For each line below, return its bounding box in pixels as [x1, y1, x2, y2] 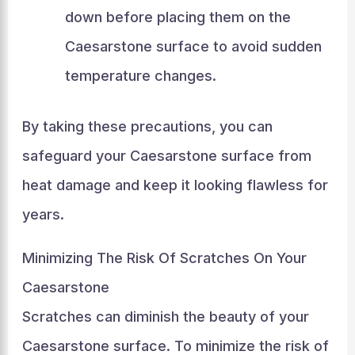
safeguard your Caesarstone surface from [21, 147, 311, 164]
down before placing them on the [64, 8, 291, 25]
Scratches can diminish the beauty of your [21, 307, 309, 325]
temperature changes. [64, 67, 216, 84]
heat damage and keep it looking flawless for [21, 176, 328, 193]
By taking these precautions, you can [21, 117, 273, 135]
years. [21, 205, 64, 223]
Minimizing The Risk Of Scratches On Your [21, 249, 307, 266]
